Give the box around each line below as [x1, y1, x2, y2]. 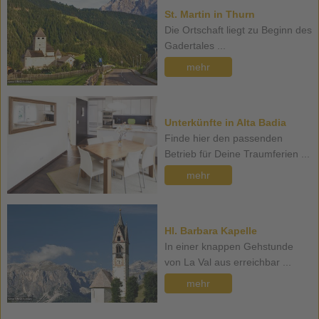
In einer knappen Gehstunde [164, 241, 293, 253]
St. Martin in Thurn [164, 9, 255, 21]
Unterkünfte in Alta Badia [164, 117, 286, 129]
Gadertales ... [164, 40, 226, 52]
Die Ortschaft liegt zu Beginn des [164, 24, 312, 36]
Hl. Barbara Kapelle [164, 225, 257, 237]
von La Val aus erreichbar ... [164, 256, 291, 268]
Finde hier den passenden [164, 132, 283, 145]
